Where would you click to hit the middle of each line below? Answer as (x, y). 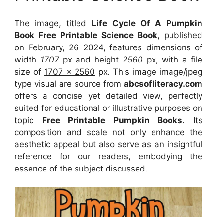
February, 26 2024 (66, 47)
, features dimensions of (153, 47)
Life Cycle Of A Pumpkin (147, 23)
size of (29, 71)
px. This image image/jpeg (149, 71)
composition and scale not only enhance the (108, 132)
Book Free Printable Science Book (86, 35)
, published (180, 35)
